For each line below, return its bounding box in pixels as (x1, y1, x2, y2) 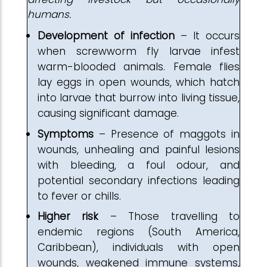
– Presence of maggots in (94, 126, 240, 141)
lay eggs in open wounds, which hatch (38, 75, 240, 89)
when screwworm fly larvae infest (38, 44, 240, 58)
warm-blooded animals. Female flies (38, 60, 240, 74)
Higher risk (38, 209, 99, 223)
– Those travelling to (98, 209, 240, 223)
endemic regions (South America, (38, 225, 240, 239)
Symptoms (38, 126, 94, 141)
